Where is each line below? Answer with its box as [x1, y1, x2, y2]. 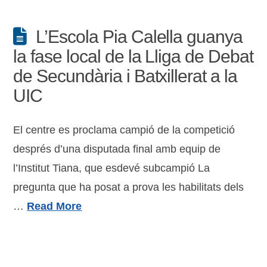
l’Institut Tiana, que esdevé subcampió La [13, 162, 210, 174]
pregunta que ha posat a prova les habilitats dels [13, 181, 244, 193]
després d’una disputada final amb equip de [13, 143, 221, 155]
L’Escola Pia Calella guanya [36, 27, 243, 46]
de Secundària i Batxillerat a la [13, 66, 237, 86]
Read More [27, 200, 82, 212]
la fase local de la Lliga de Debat [13, 46, 253, 66]
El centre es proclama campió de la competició [13, 124, 235, 136]
